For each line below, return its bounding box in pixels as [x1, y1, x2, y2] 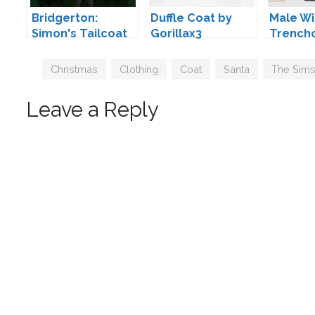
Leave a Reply [26, 98, 159, 122]
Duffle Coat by [150, 11, 232, 25]
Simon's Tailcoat [32, 27, 127, 41]
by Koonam [32, 42, 96, 56]
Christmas [51, 63, 98, 76]
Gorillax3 [150, 27, 202, 41]
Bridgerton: [32, 11, 98, 25]
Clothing [120, 63, 159, 76]
